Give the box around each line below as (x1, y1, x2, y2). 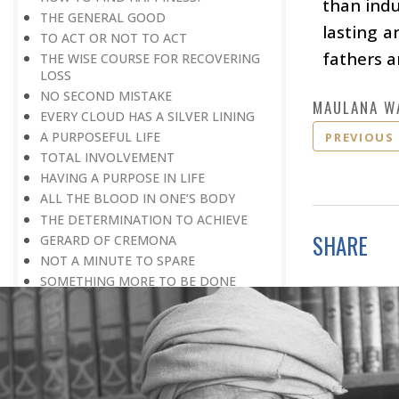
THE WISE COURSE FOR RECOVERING (40, 49, 260, 67)
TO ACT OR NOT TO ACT (40, 28, 187, 46)
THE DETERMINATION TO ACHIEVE (40, 210, 248, 228)
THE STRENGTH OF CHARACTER (40, 313, 230, 331)
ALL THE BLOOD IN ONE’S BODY (40, 190, 235, 208)
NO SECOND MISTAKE (40, 87, 172, 105)
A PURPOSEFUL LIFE (40, 128, 160, 146)
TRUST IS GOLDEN (40, 334, 151, 352)
